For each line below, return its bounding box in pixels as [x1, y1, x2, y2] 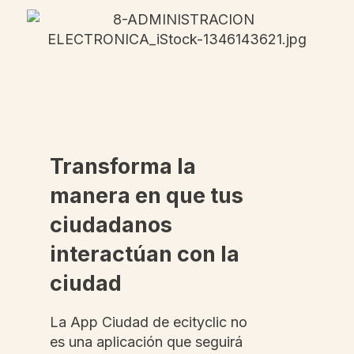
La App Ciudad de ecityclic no [50, 314, 247, 331]
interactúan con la [50, 241, 239, 268]
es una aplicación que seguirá [50, 333, 243, 351]
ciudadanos [50, 212, 172, 239]
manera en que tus [50, 183, 243, 209]
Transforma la [50, 153, 196, 180]
